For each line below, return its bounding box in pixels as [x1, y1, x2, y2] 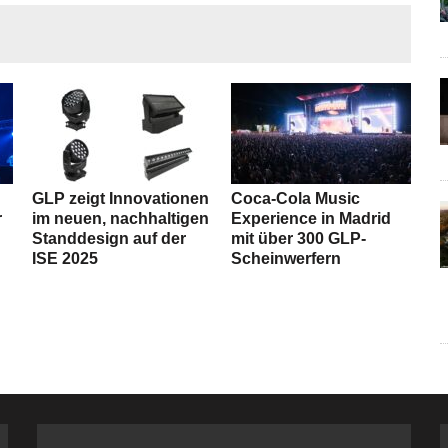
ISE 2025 [32, 250, 99, 268]
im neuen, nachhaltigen [32, 210, 210, 228]
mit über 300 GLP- [231, 230, 367, 248]
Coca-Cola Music [231, 190, 361, 208]
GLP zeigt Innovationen [32, 190, 210, 208]
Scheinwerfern [231, 250, 342, 268]
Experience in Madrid [231, 210, 392, 228]
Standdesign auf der [32, 230, 187, 248]
